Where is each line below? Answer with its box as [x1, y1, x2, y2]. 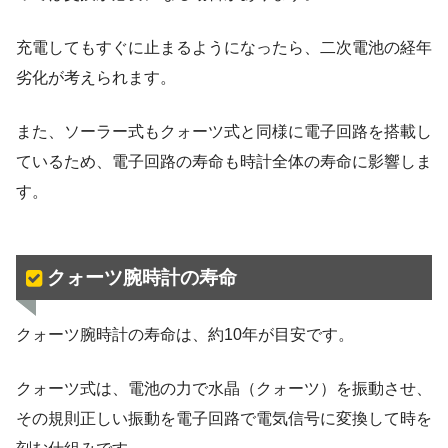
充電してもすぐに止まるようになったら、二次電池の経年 [16, 39, 432, 57]
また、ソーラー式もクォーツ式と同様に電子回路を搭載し [16, 123, 432, 141]
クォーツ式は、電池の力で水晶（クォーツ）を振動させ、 [16, 379, 432, 397]
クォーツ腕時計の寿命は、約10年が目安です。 [16, 325, 354, 343]
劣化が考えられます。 [16, 69, 176, 87]
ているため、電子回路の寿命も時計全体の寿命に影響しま [16, 153, 432, 171]
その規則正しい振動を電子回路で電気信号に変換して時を [16, 409, 432, 427]
